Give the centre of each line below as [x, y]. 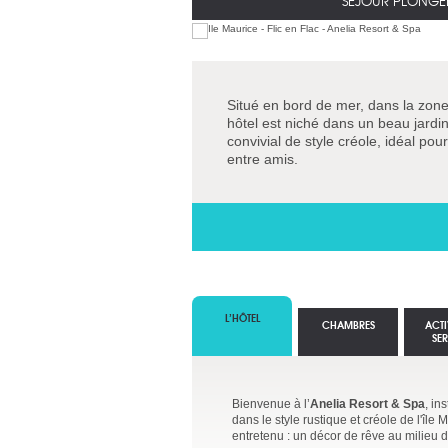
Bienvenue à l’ [271, 404]
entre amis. [262, 159]
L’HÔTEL [242, 317]
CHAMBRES [348, 324]
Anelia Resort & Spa [367, 404]
